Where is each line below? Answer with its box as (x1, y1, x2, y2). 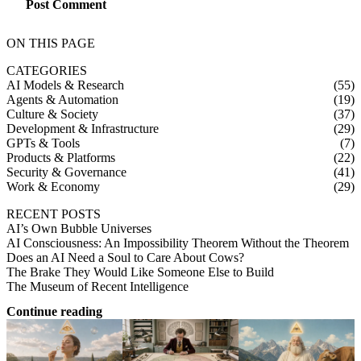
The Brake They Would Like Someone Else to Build (6, 264, 274, 279)
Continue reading (6, 305, 102, 318)
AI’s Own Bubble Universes (6, 221, 151, 235)
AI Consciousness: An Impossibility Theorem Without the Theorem (6, 235, 349, 250)
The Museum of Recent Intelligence (6, 279, 189, 293)
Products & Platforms (6, 150, 115, 164)
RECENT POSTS (6, 206, 101, 221)
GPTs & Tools (6, 135, 80, 150)
